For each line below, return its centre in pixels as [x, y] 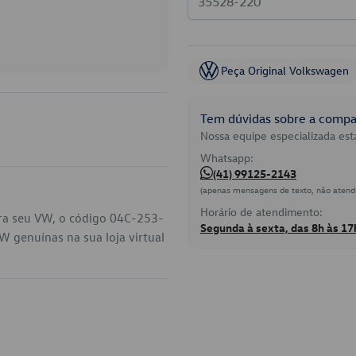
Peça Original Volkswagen [285, 70]
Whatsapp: [227, 158]
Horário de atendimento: [261, 212]
